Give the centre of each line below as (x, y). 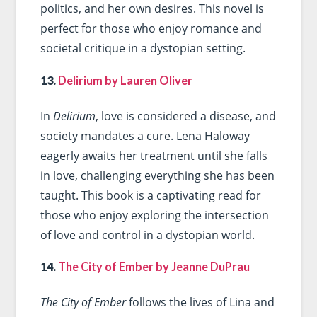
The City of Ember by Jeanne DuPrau (154, 267)
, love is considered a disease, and (185, 116)
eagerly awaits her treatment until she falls (154, 155)
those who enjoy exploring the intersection (154, 215)
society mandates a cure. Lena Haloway (145, 136)
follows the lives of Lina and (200, 302)
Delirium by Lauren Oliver (125, 80)
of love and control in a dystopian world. (147, 235)
